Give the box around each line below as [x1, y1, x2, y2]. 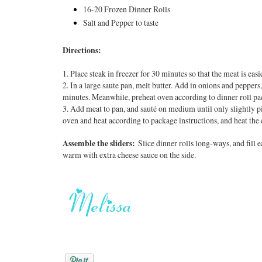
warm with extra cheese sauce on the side [63, 149, 194, 161]
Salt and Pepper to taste [82, 17, 158, 29]
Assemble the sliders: [63, 137, 135, 150]
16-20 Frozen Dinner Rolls [82, 3, 170, 15]
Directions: [63, 44, 101, 57]
